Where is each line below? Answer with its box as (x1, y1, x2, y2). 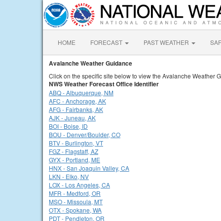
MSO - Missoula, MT (49, 197, 103, 206)
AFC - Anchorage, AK (49, 97, 106, 105)
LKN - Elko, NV (49, 172, 89, 181)
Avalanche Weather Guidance (49, 59, 132, 68)
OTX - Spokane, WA (49, 206, 102, 214)
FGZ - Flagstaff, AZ (49, 147, 98, 155)
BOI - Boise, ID (49, 122, 88, 130)
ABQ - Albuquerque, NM (49, 88, 113, 97)
